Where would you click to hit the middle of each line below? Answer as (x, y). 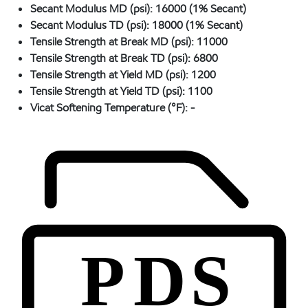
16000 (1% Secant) (201, 9)
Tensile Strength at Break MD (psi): (113, 42)
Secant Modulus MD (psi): (93, 9)
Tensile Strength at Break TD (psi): (112, 58)
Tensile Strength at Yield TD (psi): (109, 91)
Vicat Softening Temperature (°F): (110, 108)
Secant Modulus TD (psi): (91, 25)
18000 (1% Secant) (197, 25)
